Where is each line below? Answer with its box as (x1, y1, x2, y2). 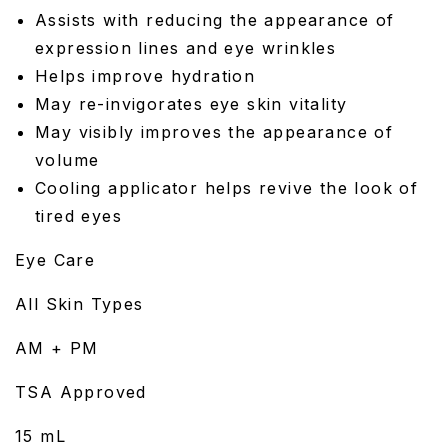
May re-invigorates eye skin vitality (35, 93, 348, 114)
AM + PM (15, 337, 99, 358)
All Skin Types (15, 293, 150, 314)
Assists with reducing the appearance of (35, 9, 395, 30)
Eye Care (15, 249, 96, 270)
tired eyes (35, 205, 123, 226)
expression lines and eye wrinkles (35, 37, 337, 58)
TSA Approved (15, 381, 147, 402)
